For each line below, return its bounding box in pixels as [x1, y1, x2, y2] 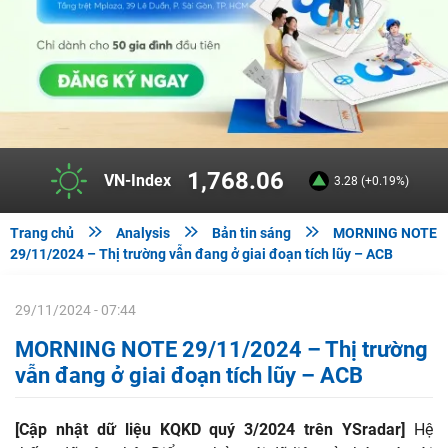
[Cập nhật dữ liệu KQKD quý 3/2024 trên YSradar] [15, 420, 406, 440]
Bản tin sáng [212, 225, 291, 242]
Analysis [116, 225, 170, 242]
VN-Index [104, 170, 171, 190]
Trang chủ [10, 225, 74, 242]
